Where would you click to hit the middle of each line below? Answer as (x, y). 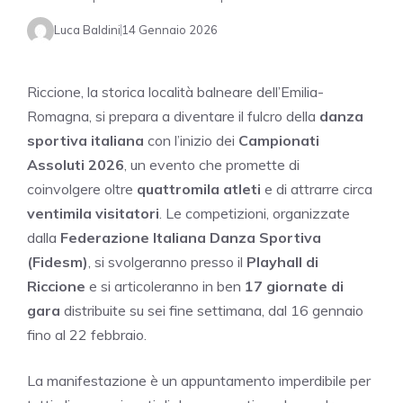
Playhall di (282, 261)
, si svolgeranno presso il (167, 261)
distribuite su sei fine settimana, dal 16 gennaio (212, 310)
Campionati (279, 140)
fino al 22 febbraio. (87, 334)
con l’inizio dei (191, 140)
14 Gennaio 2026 (170, 30)
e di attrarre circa (317, 188)
